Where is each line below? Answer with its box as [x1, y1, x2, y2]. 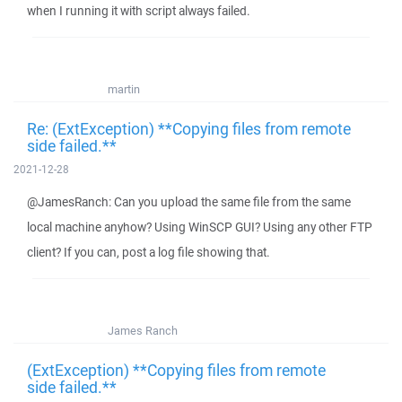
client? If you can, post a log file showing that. [27, 244, 270, 260]
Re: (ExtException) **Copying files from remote [27, 118, 351, 139]
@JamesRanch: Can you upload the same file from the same [27, 194, 351, 210]
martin [108, 82, 140, 97]
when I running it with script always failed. [27, 3, 250, 19]
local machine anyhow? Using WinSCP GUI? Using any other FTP [27, 219, 372, 235]
